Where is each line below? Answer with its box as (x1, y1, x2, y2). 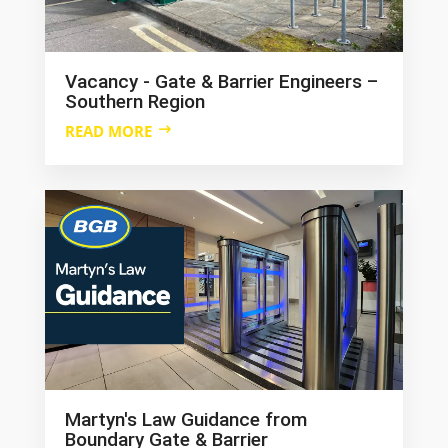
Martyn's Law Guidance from (64, 408, 307, 432)
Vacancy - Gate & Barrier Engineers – (64, 70, 378, 94)
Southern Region (64, 90, 205, 114)
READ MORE (64, 121, 152, 142)
